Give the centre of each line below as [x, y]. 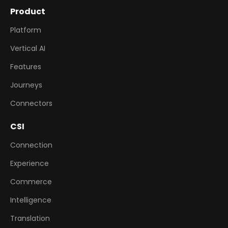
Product [28, 11]
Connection [31, 145]
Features [26, 66]
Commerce [31, 181]
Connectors [31, 103]
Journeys [26, 85]
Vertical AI [28, 48]
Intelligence [31, 200]
